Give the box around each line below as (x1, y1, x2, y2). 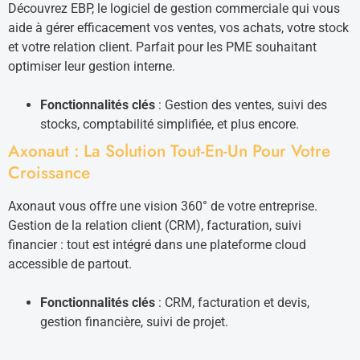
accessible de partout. (8, 256, 132, 272)
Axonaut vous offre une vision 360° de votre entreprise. (8, 198, 317, 214)
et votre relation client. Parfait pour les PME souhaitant (8, 39, 317, 55)
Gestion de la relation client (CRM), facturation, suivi (8, 218, 301, 233)
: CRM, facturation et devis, (155, 295, 309, 310)
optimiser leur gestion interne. (8, 59, 175, 74)
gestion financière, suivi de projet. (40, 314, 228, 329)
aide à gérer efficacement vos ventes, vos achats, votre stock (8, 20, 349, 35)
